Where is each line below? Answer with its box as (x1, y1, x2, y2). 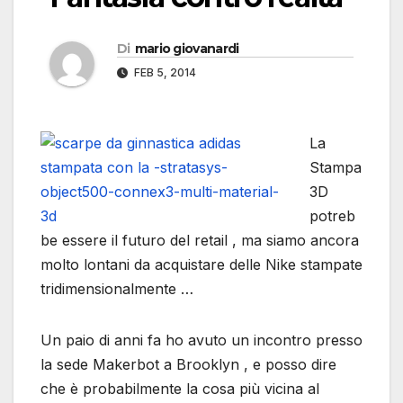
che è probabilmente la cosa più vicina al (40, 380, 319, 399)
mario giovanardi (134, 40, 239, 58)
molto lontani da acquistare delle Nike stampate (40, 255, 363, 274)
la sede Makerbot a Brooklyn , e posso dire (40, 355, 336, 374)
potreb (309, 207, 355, 226)
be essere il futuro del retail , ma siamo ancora (40, 231, 359, 250)
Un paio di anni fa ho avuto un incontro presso (40, 331, 363, 350)
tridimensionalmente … (40, 280, 193, 299)
